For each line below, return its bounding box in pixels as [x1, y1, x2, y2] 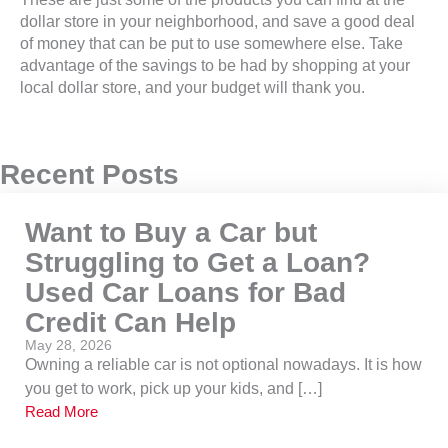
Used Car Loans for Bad [25, 277, 346, 308]
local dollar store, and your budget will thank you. [20, 79, 365, 96]
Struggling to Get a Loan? [25, 247, 370, 278]
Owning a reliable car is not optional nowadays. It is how [25, 356, 422, 373]
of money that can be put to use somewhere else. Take [20, 35, 403, 52]
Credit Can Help [25, 307, 236, 338]
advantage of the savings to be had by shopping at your [20, 57, 410, 74]
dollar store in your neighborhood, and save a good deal [20, 13, 415, 30]
